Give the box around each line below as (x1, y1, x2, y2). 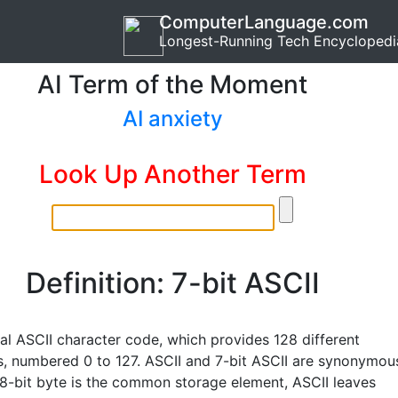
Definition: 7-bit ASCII (25, 266, 320, 300)
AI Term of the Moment (37, 69, 307, 99)
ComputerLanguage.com (159, 12, 369, 33)
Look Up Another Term (38, 159, 306, 189)
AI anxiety (122, 106, 223, 131)
